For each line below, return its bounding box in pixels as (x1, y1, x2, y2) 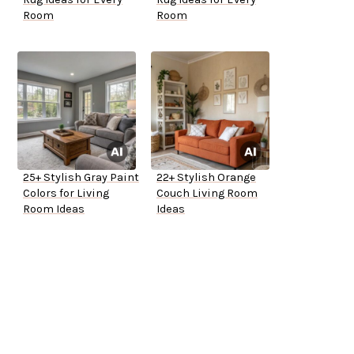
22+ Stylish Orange (156, 171, 256, 185)
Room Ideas (23, 202, 85, 217)
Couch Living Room (156, 186, 258, 201)
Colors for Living (23, 186, 109, 201)
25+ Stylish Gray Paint (23, 171, 139, 185)
